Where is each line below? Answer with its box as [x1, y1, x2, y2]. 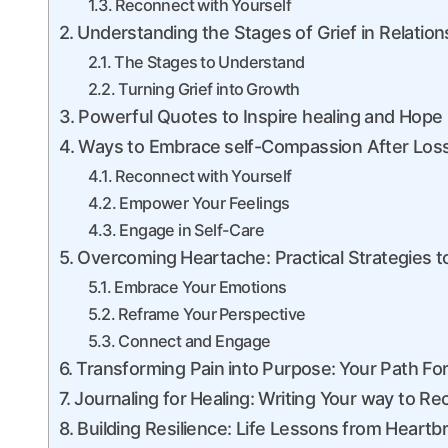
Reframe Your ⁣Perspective [118, 304, 306, 325]
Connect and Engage [118, 331, 271, 352]
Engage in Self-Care [119, 220, 264, 241]
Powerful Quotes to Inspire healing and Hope [78, 106, 443, 128]
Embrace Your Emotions [114, 277, 287, 298]
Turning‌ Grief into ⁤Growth [118, 79, 300, 100]
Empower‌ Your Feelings [119, 193, 290, 214]
